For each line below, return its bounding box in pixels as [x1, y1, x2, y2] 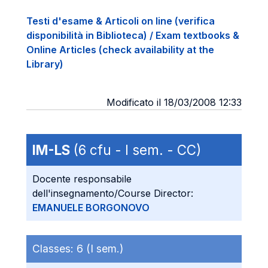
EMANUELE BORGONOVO [32, 202, 150, 214]
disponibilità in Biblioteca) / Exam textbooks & [26, 29, 239, 41]
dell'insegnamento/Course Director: [32, 187, 193, 199]
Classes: [32, 242, 77, 255]
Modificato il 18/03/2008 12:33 [106, 96, 242, 108]
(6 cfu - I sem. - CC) [70, 142, 201, 158]
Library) [26, 58, 63, 70]
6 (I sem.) [77, 242, 123, 255]
